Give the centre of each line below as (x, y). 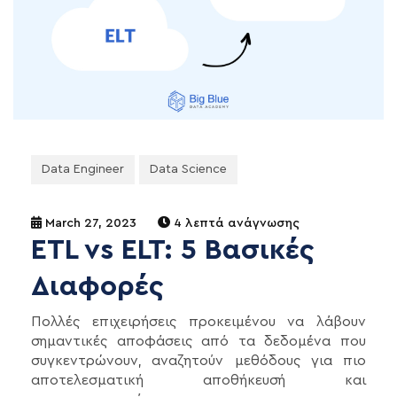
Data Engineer (83, 169)
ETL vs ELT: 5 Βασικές (173, 249)
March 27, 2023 (89, 223)
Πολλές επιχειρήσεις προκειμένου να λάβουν (198, 321)
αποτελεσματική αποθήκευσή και (198, 380)
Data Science (188, 169)
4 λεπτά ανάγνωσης (235, 223)
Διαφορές (97, 286)
